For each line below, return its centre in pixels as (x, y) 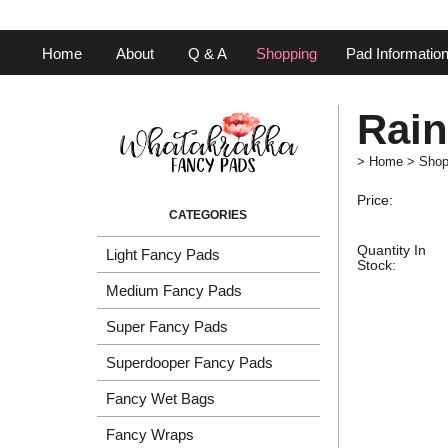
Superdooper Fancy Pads (189, 363)
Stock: (376, 265)
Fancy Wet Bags (160, 399)
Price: (374, 200)
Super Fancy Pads (167, 327)
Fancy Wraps (150, 435)
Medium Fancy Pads (174, 291)
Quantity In (391, 250)
